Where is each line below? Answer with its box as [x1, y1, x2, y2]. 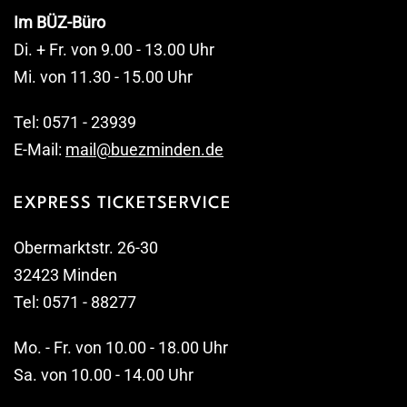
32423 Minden [14, 265, 117, 285]
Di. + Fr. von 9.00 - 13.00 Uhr [14, 40, 214, 60]
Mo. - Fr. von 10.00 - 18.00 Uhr [14, 338, 228, 358]
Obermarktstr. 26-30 [14, 238, 158, 258]
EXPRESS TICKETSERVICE [14, 195, 232, 213]
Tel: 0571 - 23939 [14, 113, 162, 133]
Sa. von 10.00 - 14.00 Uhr [14, 365, 194, 385]
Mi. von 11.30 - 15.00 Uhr [14, 67, 193, 87]
